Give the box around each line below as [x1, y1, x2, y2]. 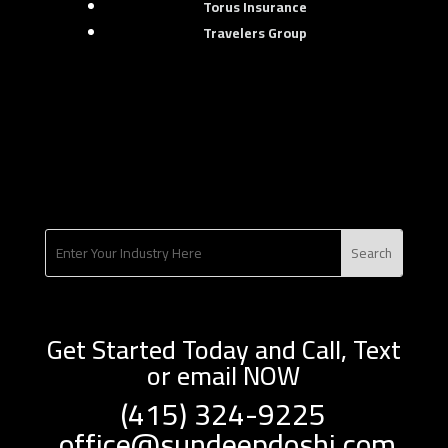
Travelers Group [202, 20, 307, 46]
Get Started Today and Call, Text [46, 325, 401, 374]
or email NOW [147, 351, 301, 400]
